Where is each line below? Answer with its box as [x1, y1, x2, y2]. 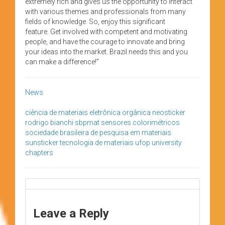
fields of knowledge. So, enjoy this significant [25, 17, 165, 26]
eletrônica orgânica [89, 108, 151, 117]
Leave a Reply [33, 206, 109, 220]
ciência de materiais [25, 108, 88, 117]
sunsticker [25, 138, 58, 147]
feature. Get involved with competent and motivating [25, 27, 187, 36]
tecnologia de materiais [60, 138, 134, 147]
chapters [25, 148, 53, 157]
